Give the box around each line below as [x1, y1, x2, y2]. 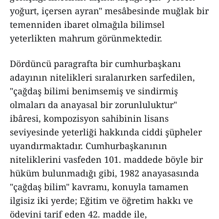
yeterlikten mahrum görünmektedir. [10, 32, 162, 44]
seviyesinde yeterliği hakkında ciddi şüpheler [10, 126, 202, 138]
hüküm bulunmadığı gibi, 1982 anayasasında [10, 167, 199, 179]
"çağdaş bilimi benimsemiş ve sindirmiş [10, 85, 178, 97]
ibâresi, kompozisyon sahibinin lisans [10, 112, 169, 124]
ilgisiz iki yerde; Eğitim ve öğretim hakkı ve [10, 195, 193, 206]
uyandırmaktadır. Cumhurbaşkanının [10, 140, 167, 152]
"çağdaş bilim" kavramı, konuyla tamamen [10, 181, 189, 193]
